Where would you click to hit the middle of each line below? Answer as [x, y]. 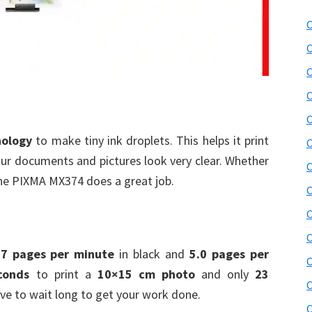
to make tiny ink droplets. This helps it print [151, 140]
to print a [63, 274]
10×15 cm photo [146, 274]
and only [225, 274]
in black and [152, 254]
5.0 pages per [229, 254]
